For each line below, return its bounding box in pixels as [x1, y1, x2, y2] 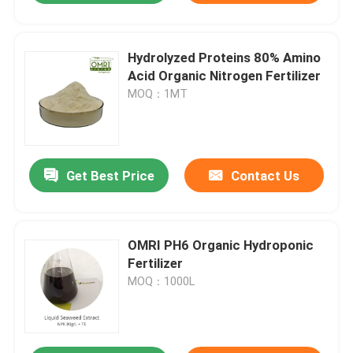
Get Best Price [65, 168, 154, 184]
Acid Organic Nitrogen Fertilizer [128, 67, 321, 84]
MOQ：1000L [128, 275, 195, 288]
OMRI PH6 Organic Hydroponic [128, 237, 314, 254]
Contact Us [230, 168, 299, 184]
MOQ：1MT [128, 87, 188, 100]
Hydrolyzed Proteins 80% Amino [128, 49, 321, 65]
